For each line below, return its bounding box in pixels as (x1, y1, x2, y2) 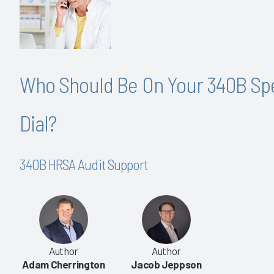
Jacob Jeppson (131, 258, 202, 271)
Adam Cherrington (22, 258, 105, 271)
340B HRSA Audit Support (20, 155, 147, 173)
